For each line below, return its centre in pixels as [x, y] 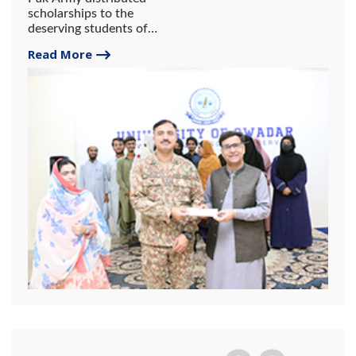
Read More [60, 54]
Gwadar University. [81, 43]
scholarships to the [81, 13]
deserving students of [88, 28]
